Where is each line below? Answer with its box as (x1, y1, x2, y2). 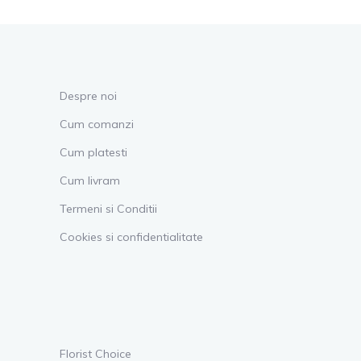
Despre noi (60, 88, 117, 103)
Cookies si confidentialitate (60, 229, 203, 244)
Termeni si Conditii (60, 201, 157, 216)
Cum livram (60, 172, 120, 188)
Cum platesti (60, 144, 127, 160)
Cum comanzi (60, 116, 134, 131)
